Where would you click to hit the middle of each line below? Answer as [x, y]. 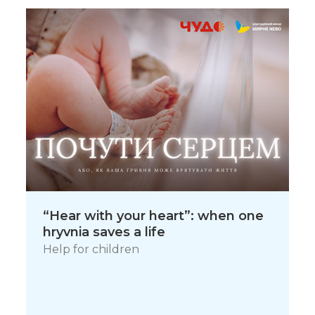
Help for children [91, 249]
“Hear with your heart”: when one [154, 216]
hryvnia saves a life [104, 232]
